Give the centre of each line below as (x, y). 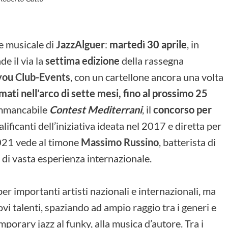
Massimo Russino (120, 142)
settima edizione (82, 60)
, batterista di (187, 142)
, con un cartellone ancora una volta (147, 77)
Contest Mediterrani (96, 109)
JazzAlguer (80, 44)
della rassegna (152, 60)
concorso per (182, 109)
